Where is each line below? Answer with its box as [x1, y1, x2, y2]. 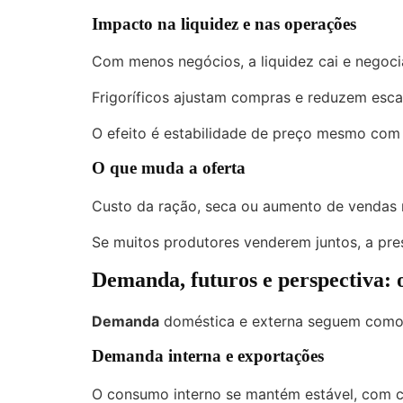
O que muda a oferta [92, 158, 246, 178]
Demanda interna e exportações [92, 345, 324, 365]
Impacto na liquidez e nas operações [92, 13, 356, 33]
